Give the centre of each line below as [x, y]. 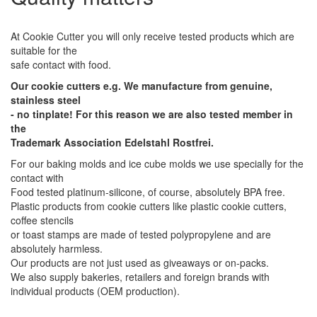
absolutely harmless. [57, 248]
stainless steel [46, 100]
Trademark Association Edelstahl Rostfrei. [112, 142]
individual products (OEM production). [95, 291]
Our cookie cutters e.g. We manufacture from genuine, [142, 86]
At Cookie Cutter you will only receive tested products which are [152, 36]
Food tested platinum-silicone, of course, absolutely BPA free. [148, 192]
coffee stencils [42, 220]
